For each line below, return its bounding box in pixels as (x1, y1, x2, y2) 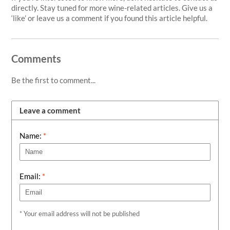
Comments (11, 52, 62, 65)
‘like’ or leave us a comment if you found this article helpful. (11, 13, 209, 23)
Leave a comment (20, 105, 81, 115)
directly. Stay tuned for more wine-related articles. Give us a (11, 3, 213, 12)
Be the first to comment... (11, 75, 96, 85)
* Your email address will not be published (20, 209, 140, 218)
